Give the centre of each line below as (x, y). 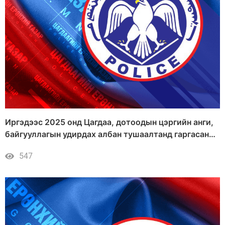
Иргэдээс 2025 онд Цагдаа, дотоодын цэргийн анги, (109, 122)
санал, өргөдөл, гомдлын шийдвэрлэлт (84, 146)
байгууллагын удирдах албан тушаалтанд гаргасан (107, 134)
